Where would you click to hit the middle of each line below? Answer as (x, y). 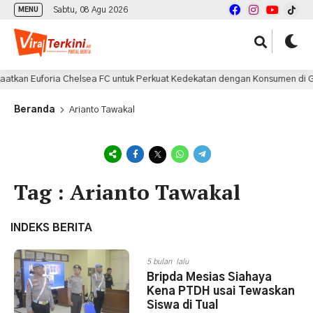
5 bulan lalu (168, 262)
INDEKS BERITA (51, 228)
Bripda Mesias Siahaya (209, 277)
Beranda (35, 110)
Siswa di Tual (182, 305)
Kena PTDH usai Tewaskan (221, 291)
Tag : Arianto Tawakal (127, 192)
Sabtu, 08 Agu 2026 (90, 10)
